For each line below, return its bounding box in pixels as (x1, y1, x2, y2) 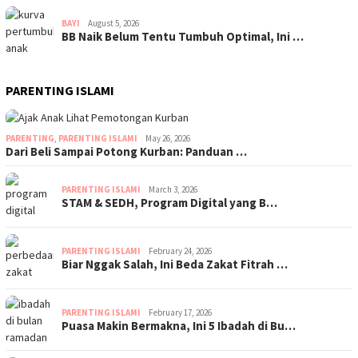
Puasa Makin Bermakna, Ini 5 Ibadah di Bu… (62, 317, 296, 333)
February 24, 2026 (149, 245, 212, 257)
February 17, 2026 (149, 306, 212, 318)
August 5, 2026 (88, 17, 139, 29)
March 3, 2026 (149, 183, 197, 195)
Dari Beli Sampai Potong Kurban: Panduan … (6, 143, 247, 159)
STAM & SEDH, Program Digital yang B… (62, 194, 277, 210)
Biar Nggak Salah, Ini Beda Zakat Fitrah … (62, 256, 288, 272)
